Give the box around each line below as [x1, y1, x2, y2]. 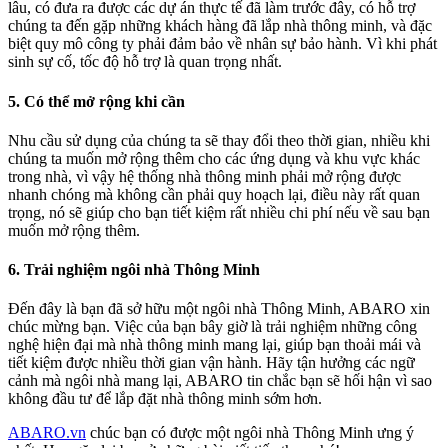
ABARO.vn [8, 424, 86, 442]
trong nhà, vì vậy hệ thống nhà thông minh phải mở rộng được [8, 167, 401, 185]
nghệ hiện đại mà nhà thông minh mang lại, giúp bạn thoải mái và [8, 336, 421, 354]
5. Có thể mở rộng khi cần [8, 92, 185, 110]
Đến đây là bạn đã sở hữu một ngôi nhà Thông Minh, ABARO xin [8, 300, 430, 318]
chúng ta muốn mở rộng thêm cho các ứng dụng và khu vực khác [8, 149, 420, 167]
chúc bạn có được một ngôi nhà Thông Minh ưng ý [86, 424, 414, 442]
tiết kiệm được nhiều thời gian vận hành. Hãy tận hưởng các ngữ [8, 354, 415, 372]
